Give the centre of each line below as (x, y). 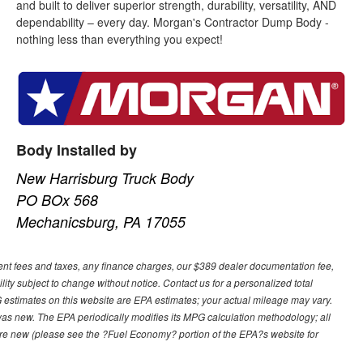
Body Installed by (77, 149)
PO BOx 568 (58, 199)
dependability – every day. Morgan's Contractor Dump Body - (173, 21)
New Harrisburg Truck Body (105, 177)
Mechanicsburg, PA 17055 (101, 221)
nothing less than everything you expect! (120, 38)
